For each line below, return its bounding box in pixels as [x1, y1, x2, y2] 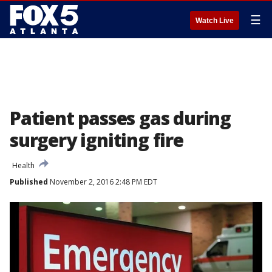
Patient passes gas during [10, 106, 231, 131]
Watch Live [195, 16, 234, 25]
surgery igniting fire [10, 127, 183, 152]
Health [12, 160, 35, 171]
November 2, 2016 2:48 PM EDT [48, 177, 157, 187]
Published [10, 177, 48, 187]
